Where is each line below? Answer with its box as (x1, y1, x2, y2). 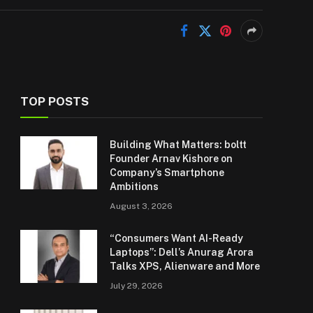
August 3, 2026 (110, 201, 173, 211)
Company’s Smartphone (110, 167, 224, 178)
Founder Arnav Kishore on (110, 153, 233, 164)
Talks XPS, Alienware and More (110, 261, 260, 272)
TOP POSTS (20, 94, 89, 108)
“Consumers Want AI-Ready (110, 233, 243, 244)
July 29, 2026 (110, 281, 163, 291)
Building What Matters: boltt (110, 139, 247, 150)
